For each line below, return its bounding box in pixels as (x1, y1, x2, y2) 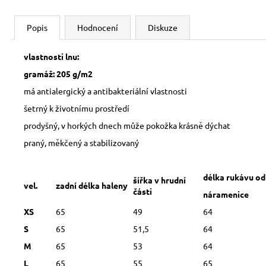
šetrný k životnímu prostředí (24, 103, 129, 114)
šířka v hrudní (133, 175, 186, 186)
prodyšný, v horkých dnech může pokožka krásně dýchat (24, 120, 230, 131)
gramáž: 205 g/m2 (24, 68, 93, 80)
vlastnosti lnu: (24, 51, 79, 62)
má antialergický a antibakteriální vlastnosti (24, 85, 187, 97)
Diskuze (148, 22, 178, 33)
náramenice (203, 189, 249, 200)
